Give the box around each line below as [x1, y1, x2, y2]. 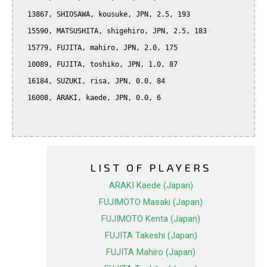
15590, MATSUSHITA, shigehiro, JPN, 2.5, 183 [19, 27, 27, 36]
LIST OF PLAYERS [90, 160, 212, 175]
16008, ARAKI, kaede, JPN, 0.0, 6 [19, 94, 27, 103]
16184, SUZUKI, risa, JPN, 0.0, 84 [19, 77, 27, 86]
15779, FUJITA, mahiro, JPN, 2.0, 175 [19, 44, 27, 52]
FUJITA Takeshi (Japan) [104, 230, 197, 241]
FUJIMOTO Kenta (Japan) [101, 213, 200, 225]
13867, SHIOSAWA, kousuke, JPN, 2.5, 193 [19, 10, 27, 19]
